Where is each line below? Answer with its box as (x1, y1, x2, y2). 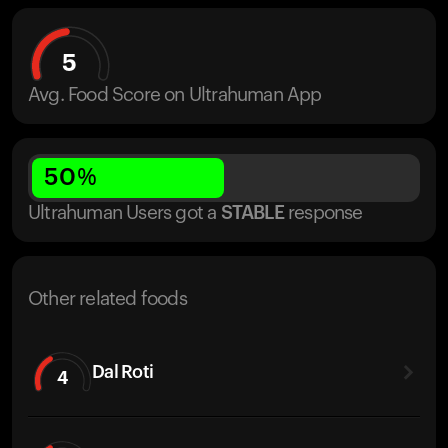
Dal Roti (92, 362, 154, 381)
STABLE (220, 204, 284, 223)
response (288, 204, 363, 223)
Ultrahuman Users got (28, 204, 203, 223)
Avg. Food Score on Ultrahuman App (28, 86, 322, 105)
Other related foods (28, 290, 187, 309)
